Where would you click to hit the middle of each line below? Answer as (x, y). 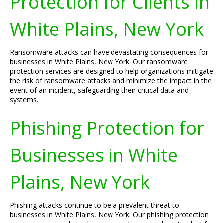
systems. (24, 99)
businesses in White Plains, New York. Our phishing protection (109, 214)
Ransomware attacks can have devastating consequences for (109, 52)
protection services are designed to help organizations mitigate (111, 71)
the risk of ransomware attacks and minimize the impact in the (111, 80)
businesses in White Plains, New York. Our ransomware (99, 61)
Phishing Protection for (107, 128)
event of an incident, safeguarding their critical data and (99, 90)
